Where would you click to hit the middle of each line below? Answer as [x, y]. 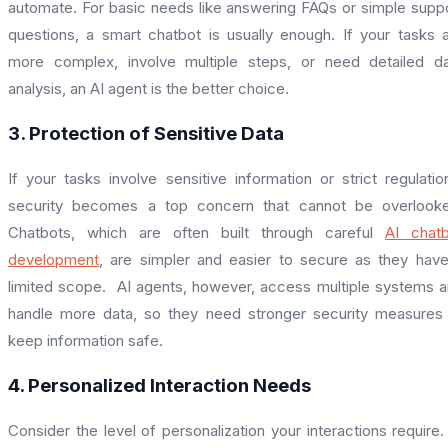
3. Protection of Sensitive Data [146, 133]
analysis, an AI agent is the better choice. [148, 88]
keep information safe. [85, 340]
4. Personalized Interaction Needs [159, 385]
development [53, 259]
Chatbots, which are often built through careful [196, 232]
